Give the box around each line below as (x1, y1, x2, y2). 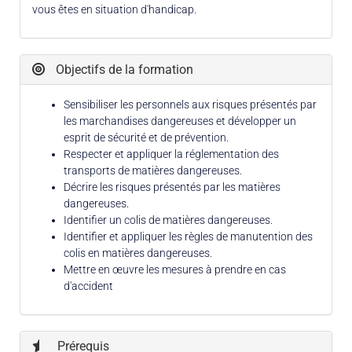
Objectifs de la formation (53, 61, 193, 77)
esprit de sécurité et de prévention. (64, 130, 229, 144)
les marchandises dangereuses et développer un (64, 114, 296, 127)
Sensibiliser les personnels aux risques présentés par (64, 97, 317, 111)
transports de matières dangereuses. (64, 163, 242, 177)
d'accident (64, 279, 113, 292)
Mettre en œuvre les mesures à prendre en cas (64, 262, 286, 276)
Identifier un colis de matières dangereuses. (64, 213, 273, 226)
